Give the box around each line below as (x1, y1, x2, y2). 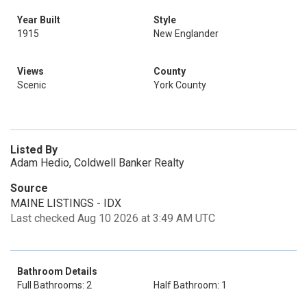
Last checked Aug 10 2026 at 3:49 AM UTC (10, 212, 215, 225)
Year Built (17, 14, 60, 25)
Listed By (10, 143, 58, 156)
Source (10, 182, 48, 195)
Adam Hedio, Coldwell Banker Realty (10, 156, 184, 169)
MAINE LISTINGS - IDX (10, 197, 121, 210)
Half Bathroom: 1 (153, 280, 227, 291)
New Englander (153, 28, 219, 39)
